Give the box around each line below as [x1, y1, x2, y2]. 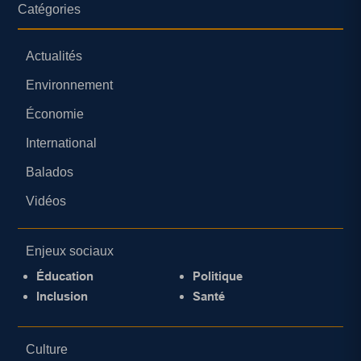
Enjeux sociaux [26, 243, 114, 258]
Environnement [26, 77, 114, 92]
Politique [192, 268, 243, 283]
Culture [26, 342, 68, 357]
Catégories [18, 2, 81, 16]
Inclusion [36, 288, 89, 303]
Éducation [36, 268, 94, 283]
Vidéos [26, 193, 67, 208]
